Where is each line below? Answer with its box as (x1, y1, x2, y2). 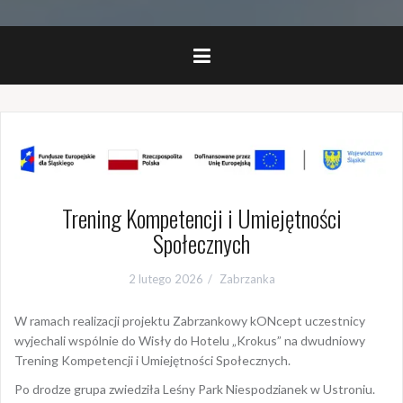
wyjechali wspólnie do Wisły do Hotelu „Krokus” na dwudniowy (14, 332, 365, 348)
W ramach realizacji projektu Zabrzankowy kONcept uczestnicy (14, 312, 365, 328)
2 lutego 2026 (128, 271, 203, 286)
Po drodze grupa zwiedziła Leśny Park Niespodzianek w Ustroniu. (14, 381, 375, 397)
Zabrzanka (219, 271, 275, 286)
